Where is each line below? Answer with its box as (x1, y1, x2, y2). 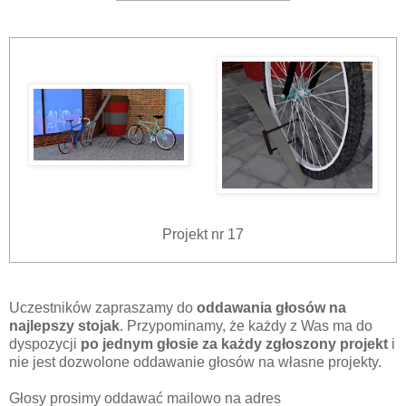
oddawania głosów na (197, 300, 346, 316)
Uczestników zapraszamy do (9, 300, 197, 316)
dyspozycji (9, 336, 81, 353)
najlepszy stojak (9, 318, 120, 334)
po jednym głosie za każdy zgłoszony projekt (81, 336, 388, 353)
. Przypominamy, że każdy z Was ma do (120, 318, 372, 334)
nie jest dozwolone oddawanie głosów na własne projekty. (9, 354, 382, 371)
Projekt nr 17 (162, 227, 244, 243)
